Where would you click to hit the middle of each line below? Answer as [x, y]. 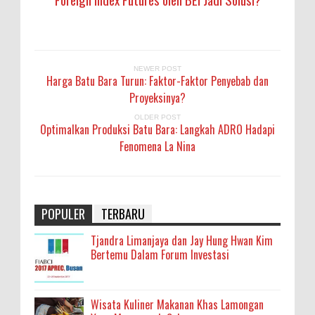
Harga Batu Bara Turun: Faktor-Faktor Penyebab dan [157, 81]
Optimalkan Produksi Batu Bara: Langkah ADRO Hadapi [157, 129]
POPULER [63, 213]
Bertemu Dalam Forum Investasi [160, 254]
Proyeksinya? [157, 97]
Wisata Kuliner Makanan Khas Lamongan [177, 304]
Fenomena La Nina [157, 146]
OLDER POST [157, 117]
